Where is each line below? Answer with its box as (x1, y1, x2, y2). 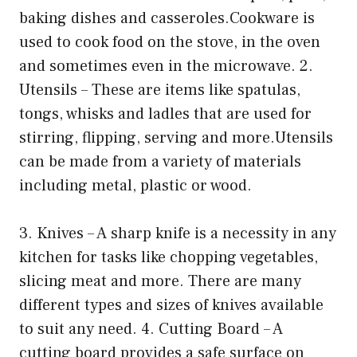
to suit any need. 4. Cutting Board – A (19, 319, 283, 340)
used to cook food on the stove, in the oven (19, 32, 320, 53)
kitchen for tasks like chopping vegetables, (19, 247, 318, 269)
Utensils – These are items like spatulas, (19, 80, 300, 101)
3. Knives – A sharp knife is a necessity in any (19, 223, 336, 245)
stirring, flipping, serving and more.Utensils (19, 127, 333, 149)
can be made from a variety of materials (19, 151, 301, 173)
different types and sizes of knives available (19, 295, 324, 316)
